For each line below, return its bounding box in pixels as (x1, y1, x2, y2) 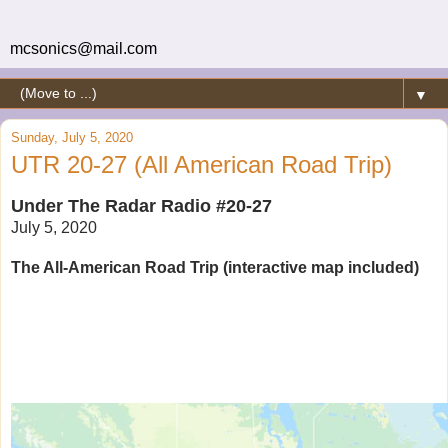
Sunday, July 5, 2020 (11, 130, 133, 145)
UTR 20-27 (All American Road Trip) (11, 151, 392, 178)
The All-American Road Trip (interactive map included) (11, 258, 419, 276)
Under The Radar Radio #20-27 (11, 195, 272, 216)
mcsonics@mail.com (10, 40, 157, 57)
